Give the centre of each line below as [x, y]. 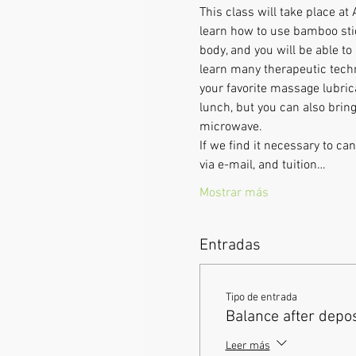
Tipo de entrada [261, 298]
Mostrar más [234, 193]
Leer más [248, 346]
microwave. [240, 128]
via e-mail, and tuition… [262, 166]
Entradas [230, 246]
